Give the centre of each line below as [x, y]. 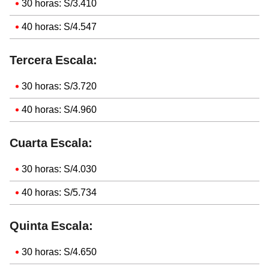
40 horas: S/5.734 [59, 193]
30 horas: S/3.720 [59, 86]
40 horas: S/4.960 [59, 110]
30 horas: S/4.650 [59, 252]
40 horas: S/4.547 [59, 27]
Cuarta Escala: [51, 143]
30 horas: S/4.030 [59, 169]
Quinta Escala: [51, 226]
